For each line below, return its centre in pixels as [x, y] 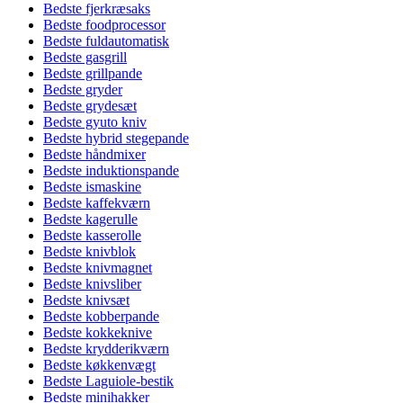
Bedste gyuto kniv [95, 122]
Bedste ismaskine [92, 187]
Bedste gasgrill [85, 57]
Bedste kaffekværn [97, 203]
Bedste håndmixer [94, 154]
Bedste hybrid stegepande [116, 138]
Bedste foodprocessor [104, 25]
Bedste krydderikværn [106, 349]
